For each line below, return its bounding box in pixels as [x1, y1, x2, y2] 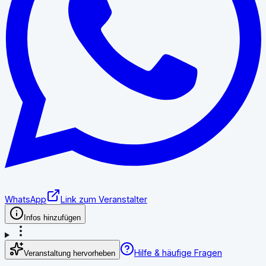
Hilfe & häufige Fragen [134, 247, 222, 258]
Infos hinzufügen [24, 213, 81, 222]
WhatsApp [5, 194, 46, 204]
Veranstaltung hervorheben [24, 248, 115, 258]
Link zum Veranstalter [61, 194, 147, 204]
